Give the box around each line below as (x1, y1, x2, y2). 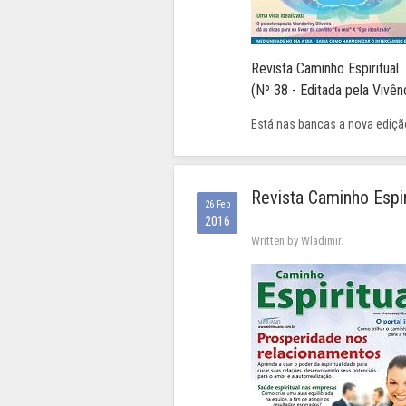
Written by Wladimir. (251, 234, 343, 248)
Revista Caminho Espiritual (251, 60, 399, 78)
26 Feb (204, 198, 230, 211)
